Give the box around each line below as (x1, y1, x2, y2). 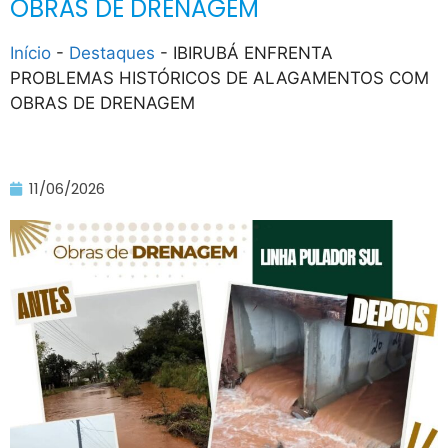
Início (10, 43, 51, 64)
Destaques (69, 43, 155, 64)
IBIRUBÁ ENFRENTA (173, 43, 333, 64)
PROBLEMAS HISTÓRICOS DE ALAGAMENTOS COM (10, 68, 429, 89)
